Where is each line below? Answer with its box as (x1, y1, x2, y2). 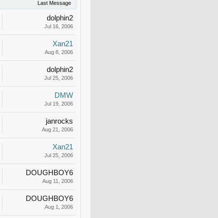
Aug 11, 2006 (42, 178, 73, 184)
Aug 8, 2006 (45, 49, 73, 55)
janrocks (46, 117, 73, 125)
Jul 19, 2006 (44, 101, 73, 107)
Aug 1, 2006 (45, 204, 73, 210)
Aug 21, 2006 (42, 127, 73, 132)
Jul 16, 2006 (44, 23, 73, 29)
